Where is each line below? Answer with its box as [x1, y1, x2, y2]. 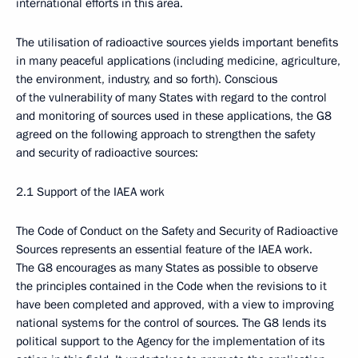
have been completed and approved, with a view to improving [16, 296, 334, 312]
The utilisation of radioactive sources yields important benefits [16, 34, 338, 50]
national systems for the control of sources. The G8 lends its [16, 315, 326, 331]
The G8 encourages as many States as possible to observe [16, 260, 318, 276]
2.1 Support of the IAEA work [16, 184, 165, 200]
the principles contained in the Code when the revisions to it [16, 278, 327, 294]
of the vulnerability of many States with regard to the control [16, 89, 327, 105]
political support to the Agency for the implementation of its [16, 333, 324, 349]
